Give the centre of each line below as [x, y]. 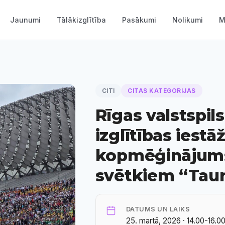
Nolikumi [187, 20]
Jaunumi [25, 20]
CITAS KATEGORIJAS [162, 91]
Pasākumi [139, 20]
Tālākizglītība [81, 20]
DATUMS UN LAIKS [158, 209]
